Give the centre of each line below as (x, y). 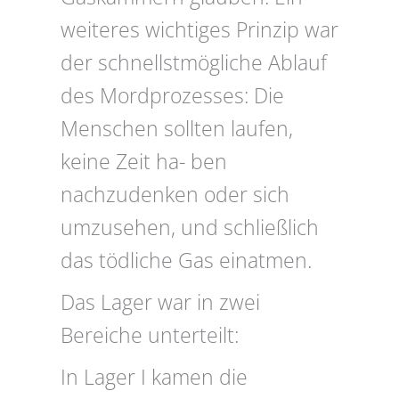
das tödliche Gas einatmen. (186, 261)
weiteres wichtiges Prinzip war (199, 30)
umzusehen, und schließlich (190, 228)
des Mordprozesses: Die (172, 96)
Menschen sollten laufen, (177, 129)
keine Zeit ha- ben (144, 162)
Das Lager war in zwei (160, 303)
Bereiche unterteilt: (150, 336)
